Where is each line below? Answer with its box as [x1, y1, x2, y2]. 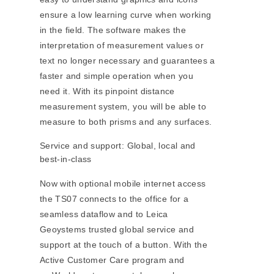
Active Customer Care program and [40, 255, 185, 265]
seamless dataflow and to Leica [40, 209, 168, 220]
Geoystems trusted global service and [40, 224, 194, 235]
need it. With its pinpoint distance [40, 86, 175, 97]
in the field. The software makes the [40, 25, 186, 35]
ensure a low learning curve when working [40, 10, 212, 20]
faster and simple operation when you [40, 71, 193, 81]
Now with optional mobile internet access [40, 179, 206, 189]
